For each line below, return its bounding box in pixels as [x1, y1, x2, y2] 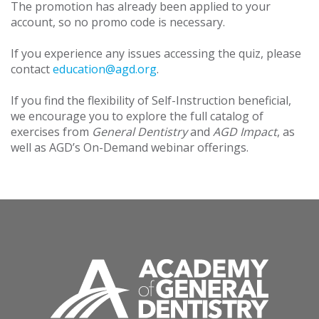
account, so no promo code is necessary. [11, 14, 225, 31]
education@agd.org [53, 61, 157, 78]
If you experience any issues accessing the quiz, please [11, 46, 301, 62]
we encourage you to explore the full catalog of [11, 108, 263, 125]
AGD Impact [213, 124, 277, 140]
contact [11, 61, 53, 78]
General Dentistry [92, 124, 187, 140]
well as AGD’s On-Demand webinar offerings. [11, 140, 249, 156]
